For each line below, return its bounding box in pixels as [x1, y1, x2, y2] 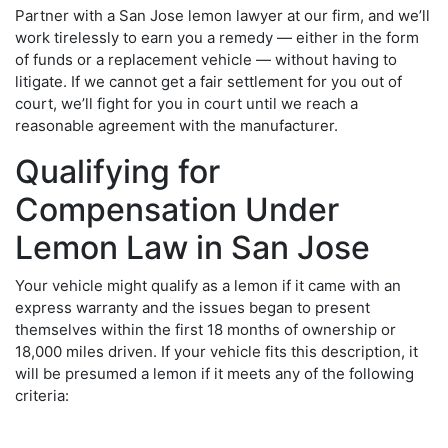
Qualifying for [15, 151, 220, 191]
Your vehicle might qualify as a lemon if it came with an [15, 275, 401, 295]
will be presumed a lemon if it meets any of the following [15, 363, 414, 383]
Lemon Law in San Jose [15, 227, 370, 267]
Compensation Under [15, 189, 339, 229]
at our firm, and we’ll [283, 5, 430, 25]
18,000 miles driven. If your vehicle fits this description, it [15, 341, 418, 361]
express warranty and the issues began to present [15, 297, 370, 317]
